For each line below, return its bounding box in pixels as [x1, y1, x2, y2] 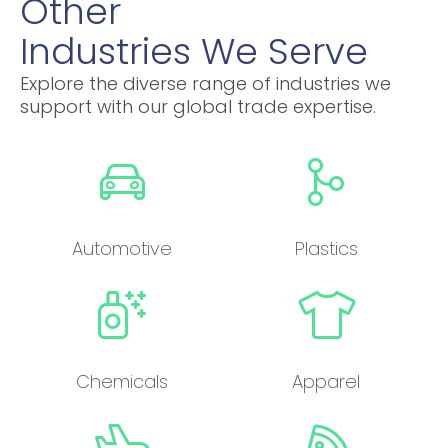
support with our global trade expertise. [20, 93, 376, 119]
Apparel [292, 369, 360, 395]
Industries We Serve [20, 25, 368, 77]
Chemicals [76, 369, 168, 395]
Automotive [72, 236, 172, 262]
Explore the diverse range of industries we [20, 70, 391, 96]
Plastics [294, 236, 358, 262]
